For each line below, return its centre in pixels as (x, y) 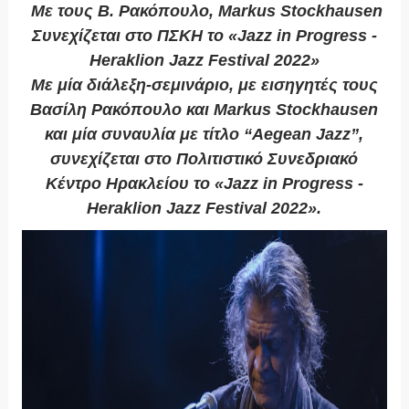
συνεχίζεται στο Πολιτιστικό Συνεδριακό (204, 159)
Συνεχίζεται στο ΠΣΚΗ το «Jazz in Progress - (204, 36)
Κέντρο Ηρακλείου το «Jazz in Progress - (204, 184)
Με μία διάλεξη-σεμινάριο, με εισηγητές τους (204, 85)
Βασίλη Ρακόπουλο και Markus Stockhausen (204, 110)
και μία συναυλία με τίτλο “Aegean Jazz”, (204, 135)
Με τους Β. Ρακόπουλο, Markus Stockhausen (204, 11)
